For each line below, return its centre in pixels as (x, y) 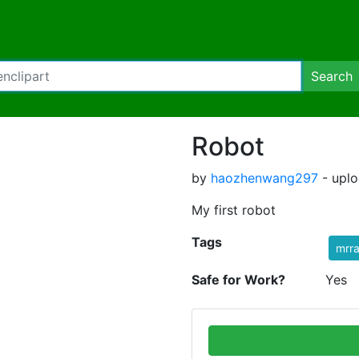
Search (332, 76)
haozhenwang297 (264, 178)
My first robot (234, 210)
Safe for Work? (238, 280)
